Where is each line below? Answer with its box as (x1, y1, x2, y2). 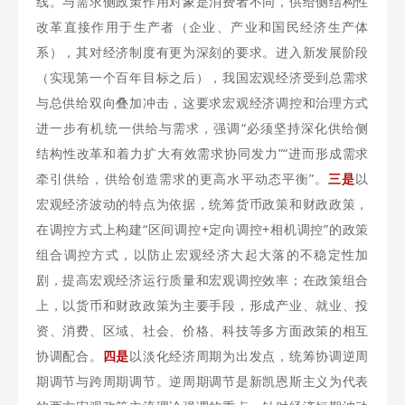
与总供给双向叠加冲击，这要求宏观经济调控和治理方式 (36, 94, 369, 111)
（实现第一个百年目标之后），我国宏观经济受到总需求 (36, 69, 369, 86)
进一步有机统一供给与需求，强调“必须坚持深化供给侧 (36, 119, 369, 137)
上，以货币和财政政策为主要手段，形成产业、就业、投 (36, 297, 369, 314)
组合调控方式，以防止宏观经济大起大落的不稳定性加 (36, 246, 369, 263)
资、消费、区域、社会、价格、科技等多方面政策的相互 (36, 322, 369, 339)
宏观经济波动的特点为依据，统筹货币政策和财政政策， (36, 195, 369, 212)
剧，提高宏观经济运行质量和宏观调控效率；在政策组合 (36, 271, 369, 288)
